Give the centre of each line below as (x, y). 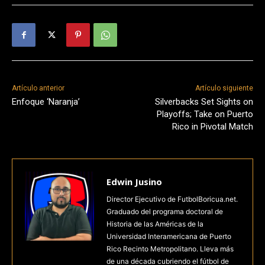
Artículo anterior (38, 88)
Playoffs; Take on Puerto (205, 114)
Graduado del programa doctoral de (165, 211)
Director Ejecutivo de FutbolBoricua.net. (172, 199)
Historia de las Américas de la (155, 224)
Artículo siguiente (224, 88)
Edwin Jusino (134, 182)
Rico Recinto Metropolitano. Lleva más (170, 249)
